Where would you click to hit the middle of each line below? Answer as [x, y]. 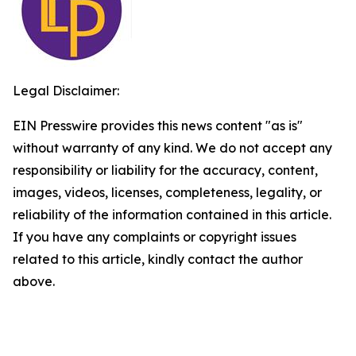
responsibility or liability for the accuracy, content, [165, 170]
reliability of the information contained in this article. [172, 215]
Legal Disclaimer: [66, 91]
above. [34, 281]
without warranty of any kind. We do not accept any [172, 148]
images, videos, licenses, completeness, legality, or [167, 192]
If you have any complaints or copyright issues [155, 237]
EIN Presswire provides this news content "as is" [158, 126]
